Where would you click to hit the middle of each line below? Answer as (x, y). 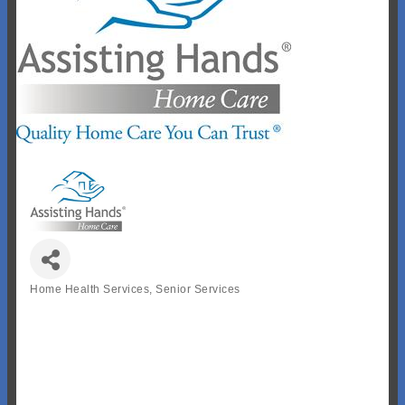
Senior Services (198, 289)
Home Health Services (89, 289)
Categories (60, 301)
